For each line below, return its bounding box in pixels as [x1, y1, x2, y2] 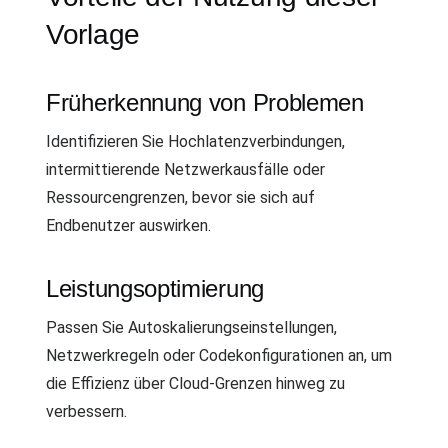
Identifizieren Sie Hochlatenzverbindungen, [46, 131, 345, 151]
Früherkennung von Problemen [46, 88, 364, 116]
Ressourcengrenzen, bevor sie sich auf [46, 187, 315, 207]
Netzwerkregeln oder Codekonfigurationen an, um [46, 345, 392, 365]
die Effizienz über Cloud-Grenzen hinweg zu [46, 373, 345, 393]
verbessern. [46, 401, 127, 421]
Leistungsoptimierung [46, 274, 264, 302]
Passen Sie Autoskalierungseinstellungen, [46, 317, 337, 337]
